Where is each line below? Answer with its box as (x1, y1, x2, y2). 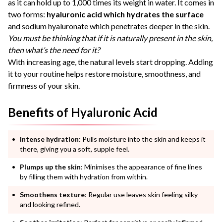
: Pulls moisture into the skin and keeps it (79, 134, 206, 143)
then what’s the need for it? (8, 45, 101, 55)
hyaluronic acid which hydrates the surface (47, 9, 204, 19)
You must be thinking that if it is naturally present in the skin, (8, 33, 213, 43)
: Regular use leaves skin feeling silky (85, 190, 198, 199)
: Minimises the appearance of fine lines (81, 162, 202, 171)
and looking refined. (20, 200, 80, 209)
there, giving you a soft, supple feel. (20, 144, 129, 153)
